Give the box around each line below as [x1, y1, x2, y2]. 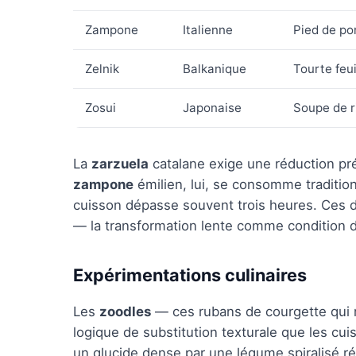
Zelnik [85, 61, 119, 76]
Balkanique [183, 61, 246, 76]
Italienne [183, 22, 233, 37]
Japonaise [183, 100, 242, 115]
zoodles [99, 304, 151, 319]
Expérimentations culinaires [73, 265, 307, 285]
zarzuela [91, 156, 149, 172]
